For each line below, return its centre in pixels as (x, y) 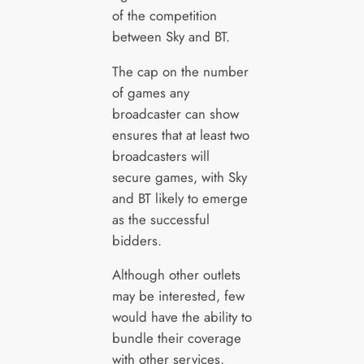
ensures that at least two (180, 134)
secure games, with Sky (179, 177)
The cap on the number (180, 71)
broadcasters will (160, 156)
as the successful (160, 219)
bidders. (136, 240)
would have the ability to (182, 317)
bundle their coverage (176, 338)
